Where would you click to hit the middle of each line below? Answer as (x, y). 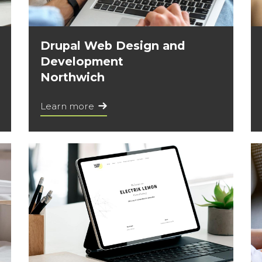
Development (82, 62)
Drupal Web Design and (113, 46)
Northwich (73, 77)
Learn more (67, 106)
